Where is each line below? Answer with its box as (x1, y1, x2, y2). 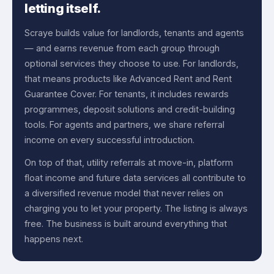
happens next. (24, 234, 83, 245)
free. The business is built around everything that (24, 218, 227, 229)
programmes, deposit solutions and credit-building (24, 104, 235, 115)
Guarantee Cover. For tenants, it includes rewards (24, 89, 229, 100)
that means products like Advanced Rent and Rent (24, 73, 232, 84)
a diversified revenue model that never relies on (24, 188, 223, 199)
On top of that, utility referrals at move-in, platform (24, 157, 233, 168)
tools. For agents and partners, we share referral (24, 119, 224, 130)
